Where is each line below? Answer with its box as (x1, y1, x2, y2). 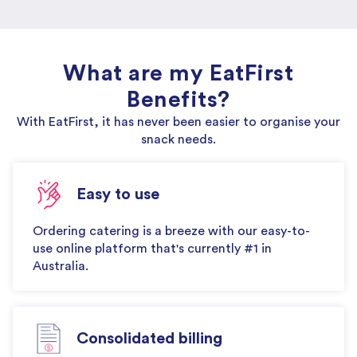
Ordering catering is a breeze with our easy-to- (33, 224, 310, 237)
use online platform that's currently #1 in (33, 241, 272, 255)
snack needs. (141, 132, 216, 146)
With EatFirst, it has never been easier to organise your (17, 115, 340, 128)
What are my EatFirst (63, 61, 294, 84)
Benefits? (126, 88, 231, 111)
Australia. (33, 259, 88, 273)
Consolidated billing (76, 330, 222, 347)
